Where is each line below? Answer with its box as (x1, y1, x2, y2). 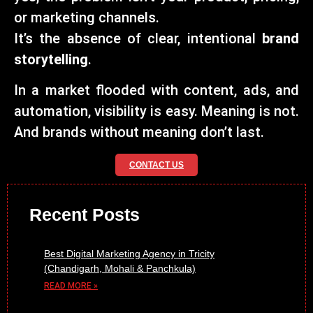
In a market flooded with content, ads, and (14, 82, 299, 99)
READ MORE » (44, 280, 98, 291)
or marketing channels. (14, 8, 159, 26)
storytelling (14, 50, 88, 68)
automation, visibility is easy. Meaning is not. (14, 103, 299, 120)
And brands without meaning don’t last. (14, 124, 264, 141)
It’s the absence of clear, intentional (14, 29, 262, 47)
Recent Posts (29, 204, 140, 224)
